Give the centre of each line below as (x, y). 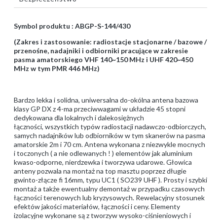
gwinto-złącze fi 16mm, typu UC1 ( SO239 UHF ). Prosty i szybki (110, 180)
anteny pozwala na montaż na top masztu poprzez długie (100, 171)
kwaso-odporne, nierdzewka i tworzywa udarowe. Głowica (103, 162)
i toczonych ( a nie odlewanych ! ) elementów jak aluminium (103, 153)
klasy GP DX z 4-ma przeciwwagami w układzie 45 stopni (100, 109)
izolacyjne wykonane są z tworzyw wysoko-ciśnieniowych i (102, 215)
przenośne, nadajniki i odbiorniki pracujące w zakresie (101, 51)
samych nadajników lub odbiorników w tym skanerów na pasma (110, 135)
